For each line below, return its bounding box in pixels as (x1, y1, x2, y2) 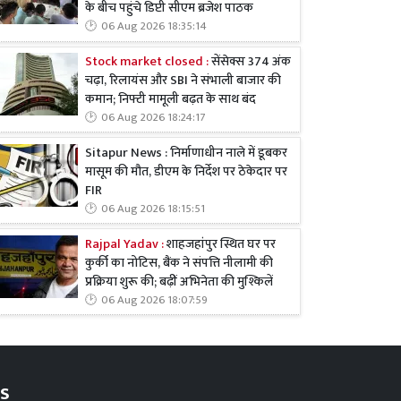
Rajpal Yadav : (85, 233, 166, 255)
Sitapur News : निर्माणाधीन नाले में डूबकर (85, 141, 287, 164)
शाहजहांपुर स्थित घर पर (166, 233, 276, 255)
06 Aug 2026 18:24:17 (101, 107, 205, 127)
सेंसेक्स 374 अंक (211, 50, 291, 73)
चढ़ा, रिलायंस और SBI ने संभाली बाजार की (85, 69, 281, 91)
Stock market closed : (85, 50, 211, 73)
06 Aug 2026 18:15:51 (101, 199, 205, 218)
